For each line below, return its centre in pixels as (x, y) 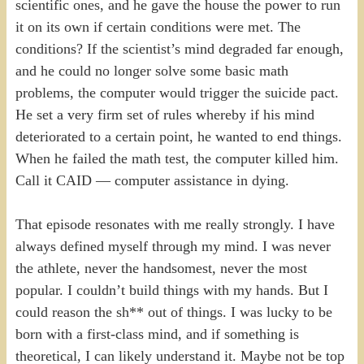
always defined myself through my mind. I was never (173, 246)
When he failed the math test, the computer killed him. (177, 158)
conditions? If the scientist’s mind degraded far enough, (179, 48)
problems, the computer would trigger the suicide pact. (177, 92)
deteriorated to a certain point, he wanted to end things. (178, 136)
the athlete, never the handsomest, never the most (161, 268)
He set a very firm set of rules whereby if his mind (165, 114)
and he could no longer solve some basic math (152, 70)
